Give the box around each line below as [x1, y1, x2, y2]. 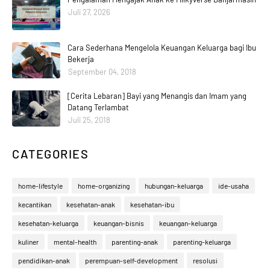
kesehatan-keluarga [18, 218, 78, 227]
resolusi [193, 256, 218, 265]
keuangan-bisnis [93, 218, 144, 227]
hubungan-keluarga [145, 181, 203, 190]
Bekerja [67, 54, 94, 64]
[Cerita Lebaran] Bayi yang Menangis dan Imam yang [67, 90, 246, 101]
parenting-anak [111, 237, 158, 246]
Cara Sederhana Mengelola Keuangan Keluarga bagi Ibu [67, 42, 256, 52]
